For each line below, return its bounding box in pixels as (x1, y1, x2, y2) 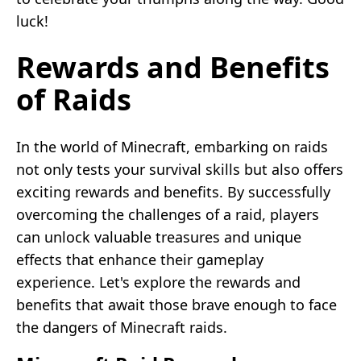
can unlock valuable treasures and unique (16, 226, 301, 247)
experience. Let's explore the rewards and (16, 272, 301, 292)
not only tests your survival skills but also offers (16, 159, 343, 179)
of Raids (16, 79, 131, 119)
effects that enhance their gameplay (16, 249, 263, 269)
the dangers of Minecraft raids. (16, 317, 227, 337)
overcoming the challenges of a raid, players (16, 204, 319, 224)
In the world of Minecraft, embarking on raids (16, 136, 328, 156)
